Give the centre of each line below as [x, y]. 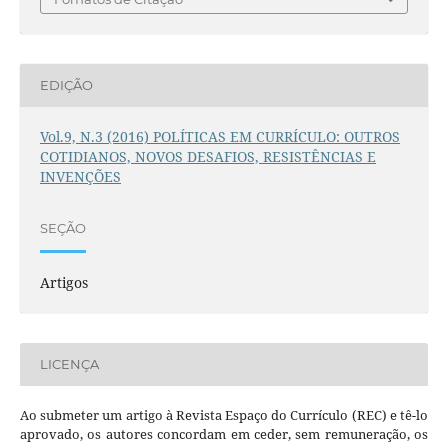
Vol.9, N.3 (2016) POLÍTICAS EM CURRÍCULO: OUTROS [219, 136]
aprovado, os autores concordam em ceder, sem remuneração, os [224, 433]
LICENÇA [69, 364]
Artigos [63, 282]
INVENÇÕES [80, 176]
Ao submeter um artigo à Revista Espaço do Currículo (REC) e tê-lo [224, 414]
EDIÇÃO [66, 85]
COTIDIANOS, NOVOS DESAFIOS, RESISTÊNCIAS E [207, 156]
